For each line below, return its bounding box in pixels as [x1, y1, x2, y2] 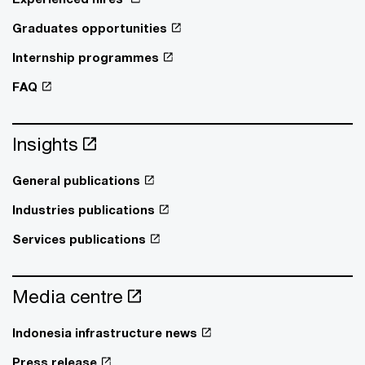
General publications [12, 172, 140, 187]
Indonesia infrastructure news [12, 324, 197, 340]
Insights [12, 132, 78, 155]
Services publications [12, 231, 146, 246]
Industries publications [12, 201, 155, 217]
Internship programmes [12, 49, 159, 64]
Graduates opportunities [12, 20, 167, 35]
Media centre [12, 284, 123, 307]
